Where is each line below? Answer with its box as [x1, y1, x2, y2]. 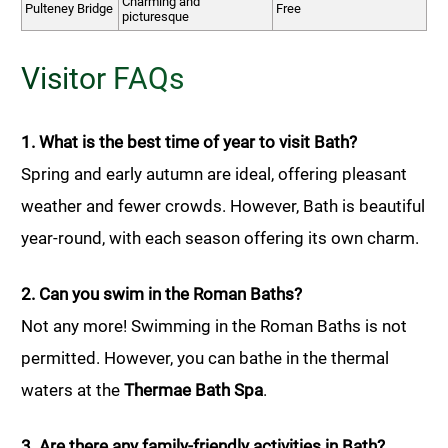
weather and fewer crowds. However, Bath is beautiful [21, 195, 425, 216]
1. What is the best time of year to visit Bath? [21, 131, 357, 152]
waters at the [21, 379, 124, 400]
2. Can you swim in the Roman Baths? [21, 283, 302, 304]
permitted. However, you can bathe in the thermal [21, 347, 389, 368]
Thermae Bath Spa [124, 379, 263, 400]
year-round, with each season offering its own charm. [21, 227, 419, 248]
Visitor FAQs [21, 60, 184, 96]
